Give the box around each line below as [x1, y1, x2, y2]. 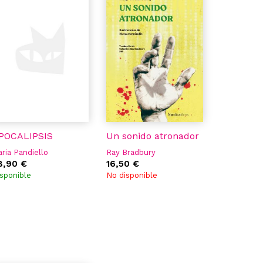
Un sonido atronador [106, 130, 199, 141]
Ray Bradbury [106, 148, 156, 157]
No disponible [106, 171, 157, 180]
